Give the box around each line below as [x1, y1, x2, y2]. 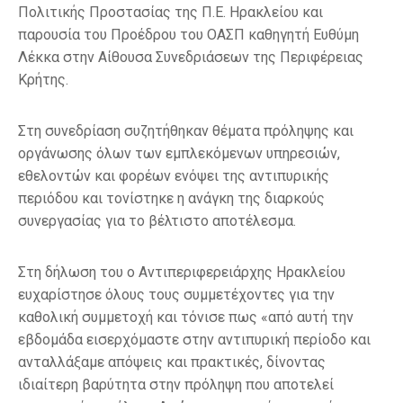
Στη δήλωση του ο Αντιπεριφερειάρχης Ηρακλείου [18, 263, 345, 281]
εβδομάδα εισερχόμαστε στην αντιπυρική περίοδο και [18, 330, 371, 348]
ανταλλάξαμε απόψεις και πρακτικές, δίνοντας [18, 353, 326, 371]
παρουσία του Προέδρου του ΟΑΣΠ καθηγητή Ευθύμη [18, 25, 359, 43]
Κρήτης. [18, 70, 68, 88]
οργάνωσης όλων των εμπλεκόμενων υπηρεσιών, [18, 144, 340, 162]
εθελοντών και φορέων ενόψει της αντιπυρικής [18, 166, 329, 184]
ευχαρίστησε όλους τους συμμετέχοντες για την [18, 285, 335, 303]
